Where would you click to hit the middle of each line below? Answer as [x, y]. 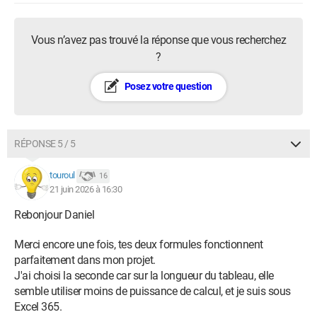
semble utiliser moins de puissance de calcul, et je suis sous [152, 291]
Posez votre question [167, 86]
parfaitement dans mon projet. [85, 260]
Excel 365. [38, 307]
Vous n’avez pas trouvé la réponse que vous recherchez [158, 40]
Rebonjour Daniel [54, 215]
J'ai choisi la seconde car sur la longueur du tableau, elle [144, 276]
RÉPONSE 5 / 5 [45, 144]
